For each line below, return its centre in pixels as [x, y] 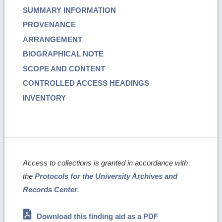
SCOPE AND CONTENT [64, 68]
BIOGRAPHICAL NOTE [63, 54]
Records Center [50, 190]
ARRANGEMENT [53, 39]
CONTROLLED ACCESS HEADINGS [86, 83]
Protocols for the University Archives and [106, 176]
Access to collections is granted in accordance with [106, 163]
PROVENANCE [50, 25]
